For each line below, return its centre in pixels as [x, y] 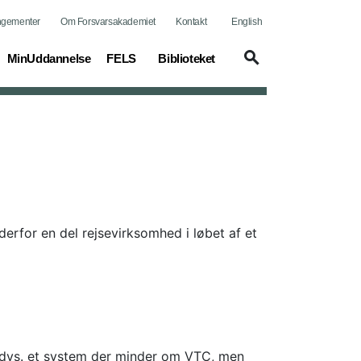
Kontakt [191, 22]
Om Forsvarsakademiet [108, 22]
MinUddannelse [49, 58]
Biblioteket [187, 58]
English [247, 22]
